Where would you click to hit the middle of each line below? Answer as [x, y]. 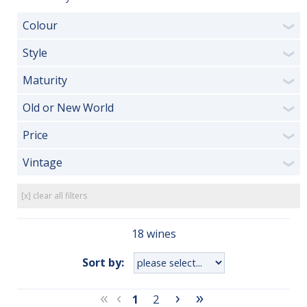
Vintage [42, 162]
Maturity [45, 80]
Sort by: [103, 262]
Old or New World [68, 108]
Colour [40, 25]
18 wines [153, 234]
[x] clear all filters [54, 196]
